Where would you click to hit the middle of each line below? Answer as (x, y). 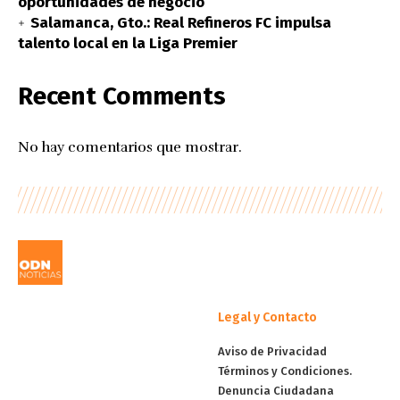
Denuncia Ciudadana (276, 390)
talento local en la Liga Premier (128, 43)
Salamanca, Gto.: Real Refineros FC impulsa (181, 22)
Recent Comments (122, 96)
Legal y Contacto (267, 317)
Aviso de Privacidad (272, 351)
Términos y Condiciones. (285, 371)
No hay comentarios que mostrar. (130, 147)
